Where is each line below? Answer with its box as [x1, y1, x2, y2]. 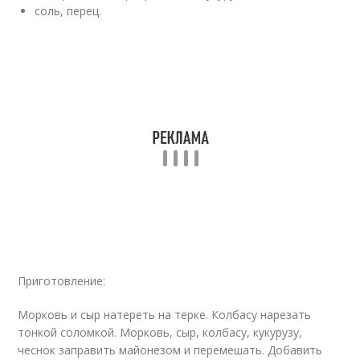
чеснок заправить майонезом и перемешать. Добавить [18, 342, 323, 358]
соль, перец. [35, 3, 102, 19]
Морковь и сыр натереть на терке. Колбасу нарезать [18, 307, 312, 323]
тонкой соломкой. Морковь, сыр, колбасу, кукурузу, [18, 325, 303, 341]
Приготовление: [18, 273, 106, 289]
